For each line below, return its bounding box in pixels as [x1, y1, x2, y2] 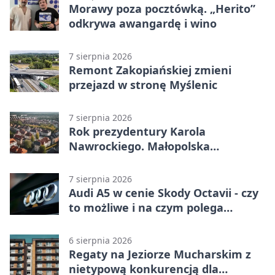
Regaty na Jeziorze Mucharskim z [69, 247, 251, 262]
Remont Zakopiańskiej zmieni [69, 63, 231, 78]
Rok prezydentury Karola [69, 124, 206, 139]
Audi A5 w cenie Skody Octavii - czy [69, 185, 258, 201]
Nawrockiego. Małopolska [69, 139, 210, 154]
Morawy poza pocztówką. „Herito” [69, 1, 255, 17]
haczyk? [69, 215, 112, 230]
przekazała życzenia [69, 153, 178, 169]
